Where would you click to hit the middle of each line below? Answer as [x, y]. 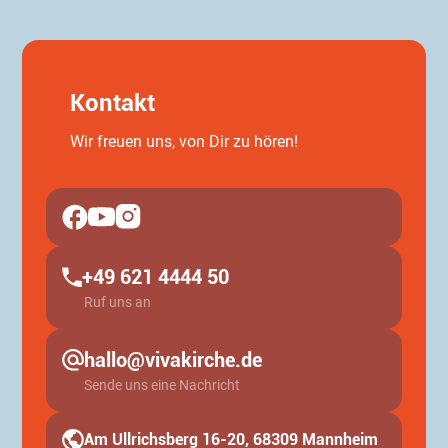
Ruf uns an [118, 301]
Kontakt [113, 102]
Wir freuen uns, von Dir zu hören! [184, 141]
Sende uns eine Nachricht [162, 384]
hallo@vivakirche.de [173, 359]
